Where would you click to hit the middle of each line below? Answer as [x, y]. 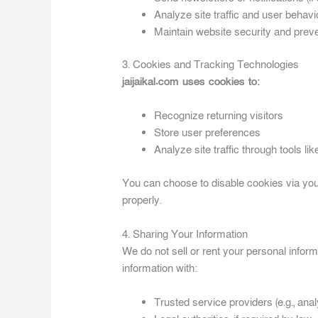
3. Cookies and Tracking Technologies [211, 65]
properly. [142, 200]
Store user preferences [208, 133]
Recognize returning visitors [219, 116]
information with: [160, 268]
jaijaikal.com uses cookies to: [191, 82]
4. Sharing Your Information [185, 234]
